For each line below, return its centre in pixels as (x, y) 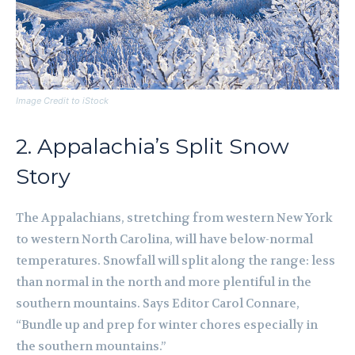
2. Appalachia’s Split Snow (153, 147)
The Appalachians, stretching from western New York (174, 218)
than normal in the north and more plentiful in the (164, 282)
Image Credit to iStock (62, 101)
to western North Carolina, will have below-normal (164, 240)
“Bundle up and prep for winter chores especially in (167, 325)
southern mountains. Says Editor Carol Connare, (158, 304)
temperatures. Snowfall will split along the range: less (176, 261)
